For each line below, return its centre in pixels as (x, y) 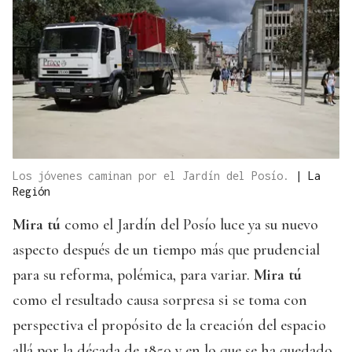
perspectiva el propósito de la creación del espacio (169, 326)
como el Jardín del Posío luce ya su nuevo (189, 225)
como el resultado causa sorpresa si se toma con (160, 301)
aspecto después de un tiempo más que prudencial (166, 250)
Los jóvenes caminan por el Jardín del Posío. (154, 176)
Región (31, 192)
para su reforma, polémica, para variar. (133, 275)
